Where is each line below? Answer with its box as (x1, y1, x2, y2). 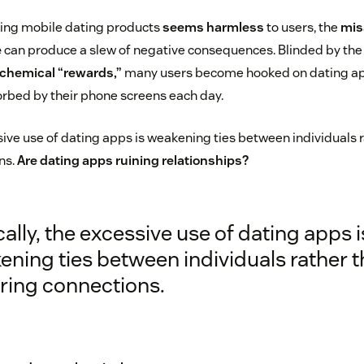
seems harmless (162, 19, 264, 37)
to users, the (263, 19, 340, 37)
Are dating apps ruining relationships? (16, 152, 249, 170)
